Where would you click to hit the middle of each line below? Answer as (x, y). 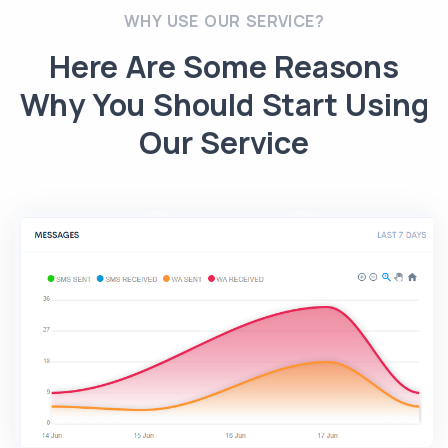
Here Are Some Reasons (224, 66)
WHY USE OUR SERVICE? (224, 21)
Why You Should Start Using (224, 104)
